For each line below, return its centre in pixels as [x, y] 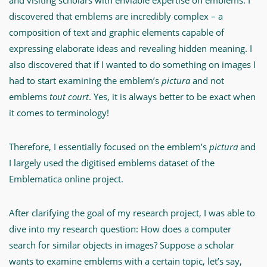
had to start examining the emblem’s [85, 80]
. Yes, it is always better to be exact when [172, 97]
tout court [69, 97]
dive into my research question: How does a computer [120, 229]
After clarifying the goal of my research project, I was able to [132, 213]
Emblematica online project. [66, 179]
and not [207, 80]
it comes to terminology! [59, 113]
